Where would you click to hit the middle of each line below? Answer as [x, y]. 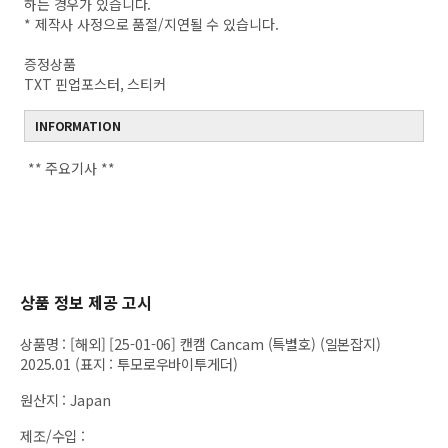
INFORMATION [78, 125]
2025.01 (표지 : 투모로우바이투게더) [129, 363]
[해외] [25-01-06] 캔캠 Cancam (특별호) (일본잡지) [225, 343]
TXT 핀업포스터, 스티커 [95, 84]
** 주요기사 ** [69, 168]
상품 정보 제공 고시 [86, 302]
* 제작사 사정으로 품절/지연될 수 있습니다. [151, 24]
